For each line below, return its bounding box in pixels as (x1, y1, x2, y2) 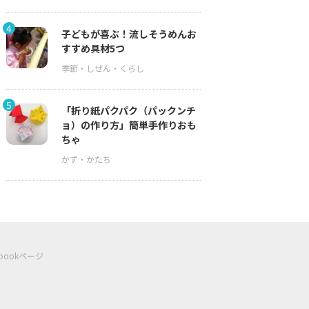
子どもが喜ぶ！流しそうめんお (61, 27, 197, 41)
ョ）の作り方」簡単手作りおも (61, 118, 197, 132)
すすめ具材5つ (61, 41, 125, 55)
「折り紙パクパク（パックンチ (61, 103, 196, 117)
